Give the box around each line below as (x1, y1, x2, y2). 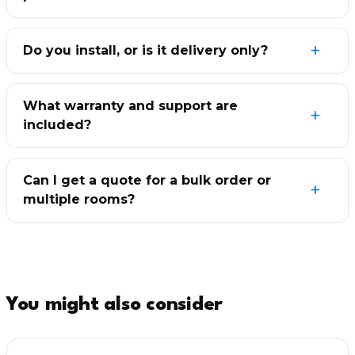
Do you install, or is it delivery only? (23, 43, 268, 58)
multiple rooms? (23, 192, 135, 207)
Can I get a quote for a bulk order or (23, 173, 271, 188)
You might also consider (6, 296, 223, 315)
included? (23, 117, 91, 132)
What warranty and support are (23, 98, 238, 113)
